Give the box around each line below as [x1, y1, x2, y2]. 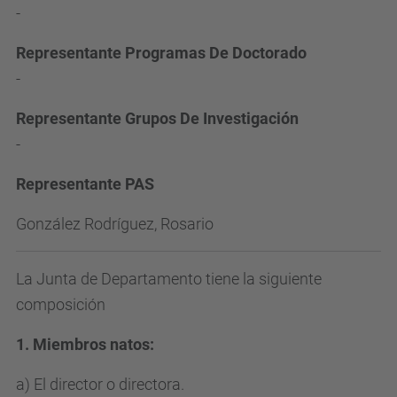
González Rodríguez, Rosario [16, 214, 214, 233]
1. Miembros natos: [16, 335, 154, 354]
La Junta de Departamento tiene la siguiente [16, 269, 322, 288]
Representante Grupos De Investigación [16, 109, 299, 128]
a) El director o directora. [16, 375, 184, 393]
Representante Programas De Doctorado [16, 43, 307, 62]
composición [16, 295, 105, 314]
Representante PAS [16, 175, 154, 193]
